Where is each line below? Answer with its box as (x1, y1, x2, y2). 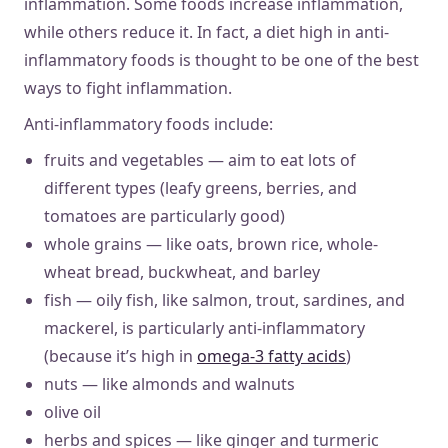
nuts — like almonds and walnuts (44, 372, 295, 395)
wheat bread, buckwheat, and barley (44, 260, 320, 283)
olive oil (44, 400, 101, 423)
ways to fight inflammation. (24, 76, 232, 99)
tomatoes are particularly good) (44, 204, 285, 227)
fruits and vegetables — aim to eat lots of (44, 148, 356, 171)
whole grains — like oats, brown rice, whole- (44, 232, 378, 255)
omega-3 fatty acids (197, 344, 346, 367)
